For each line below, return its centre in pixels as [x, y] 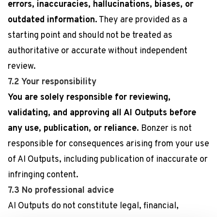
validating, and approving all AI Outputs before [102, 113]
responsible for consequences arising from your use [108, 144]
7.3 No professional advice [61, 191]
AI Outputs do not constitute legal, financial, [93, 206]
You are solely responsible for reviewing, [89, 98]
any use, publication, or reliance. [73, 129]
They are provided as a [142, 20]
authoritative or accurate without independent [98, 51]
